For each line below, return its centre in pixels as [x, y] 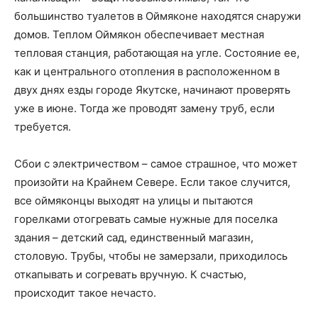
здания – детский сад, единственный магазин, [134, 238]
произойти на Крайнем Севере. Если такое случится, [152, 182]
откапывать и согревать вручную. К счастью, [130, 275]
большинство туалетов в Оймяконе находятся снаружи [158, 16]
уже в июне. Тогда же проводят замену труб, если [144, 109]
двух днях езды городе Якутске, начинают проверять [152, 90]
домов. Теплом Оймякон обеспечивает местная [139, 35]
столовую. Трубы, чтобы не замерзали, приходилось [151, 256]
